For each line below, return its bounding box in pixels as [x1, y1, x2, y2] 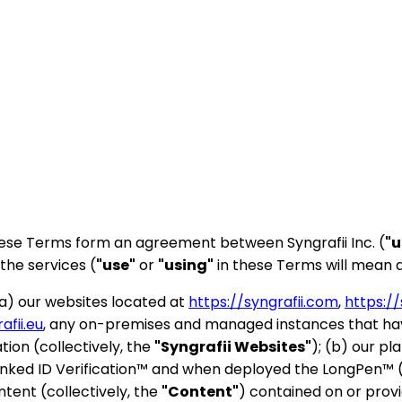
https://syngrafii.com [188, 291, 338, 312]
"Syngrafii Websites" [154, 336, 311, 357]
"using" [158, 254, 214, 275]
